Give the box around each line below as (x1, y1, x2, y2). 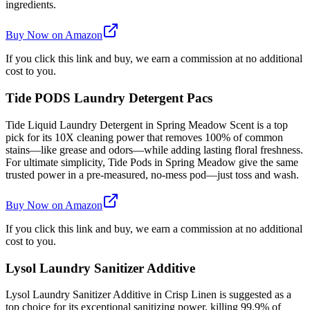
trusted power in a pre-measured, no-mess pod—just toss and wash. (6, 168, 299, 181)
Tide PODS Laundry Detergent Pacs (6, 91, 212, 106)
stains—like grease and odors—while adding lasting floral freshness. (6, 143, 303, 156)
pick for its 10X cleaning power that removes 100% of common (6, 131, 283, 143)
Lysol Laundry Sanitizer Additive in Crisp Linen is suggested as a (6, 289, 291, 301)
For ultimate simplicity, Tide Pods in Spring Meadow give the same (6, 156, 298, 168)
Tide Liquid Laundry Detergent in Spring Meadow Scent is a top (6, 118, 288, 131)
